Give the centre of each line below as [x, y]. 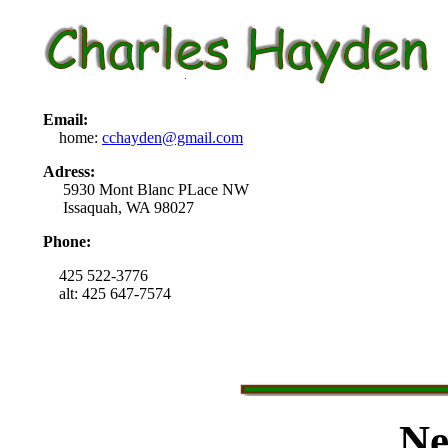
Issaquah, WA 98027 [118, 207]
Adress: [69, 171]
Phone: [67, 241]
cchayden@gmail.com [172, 137]
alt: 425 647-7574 [107, 293]
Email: [65, 119]
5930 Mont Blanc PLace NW [146, 189]
